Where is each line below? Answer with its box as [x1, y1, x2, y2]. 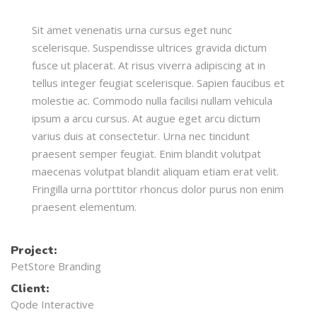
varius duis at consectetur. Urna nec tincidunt [32, 129, 250, 143]
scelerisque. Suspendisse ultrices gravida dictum [32, 40, 267, 54]
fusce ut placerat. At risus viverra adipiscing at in [32, 58, 265, 72]
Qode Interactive [11, 297, 94, 311]
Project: [11, 243, 57, 258]
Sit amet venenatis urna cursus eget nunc [32, 23, 232, 37]
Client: [11, 281, 49, 296]
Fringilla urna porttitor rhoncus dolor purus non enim [32, 182, 284, 196]
